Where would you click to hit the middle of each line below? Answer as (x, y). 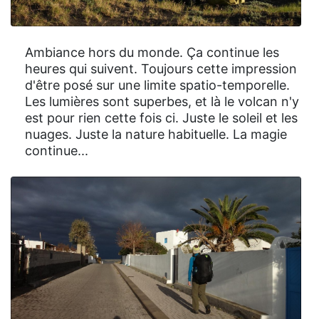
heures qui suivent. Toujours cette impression (161, 69)
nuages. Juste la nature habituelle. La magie (156, 135)
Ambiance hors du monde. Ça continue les (152, 53)
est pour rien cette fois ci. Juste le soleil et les (161, 118)
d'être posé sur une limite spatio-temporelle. (157, 85)
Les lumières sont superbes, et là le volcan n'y (162, 102)
